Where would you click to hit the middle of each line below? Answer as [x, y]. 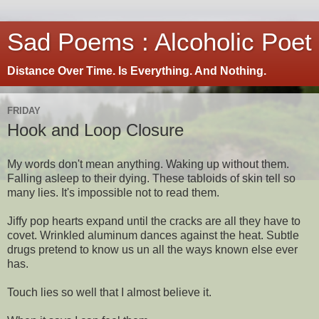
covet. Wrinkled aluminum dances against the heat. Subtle [153, 235]
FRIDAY [24, 110]
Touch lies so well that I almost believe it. [109, 292]
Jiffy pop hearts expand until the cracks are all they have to [154, 221]
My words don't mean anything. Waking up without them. [148, 164]
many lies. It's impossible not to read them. [113, 192]
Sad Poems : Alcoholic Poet [159, 42]
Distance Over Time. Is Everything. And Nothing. [137, 71]
